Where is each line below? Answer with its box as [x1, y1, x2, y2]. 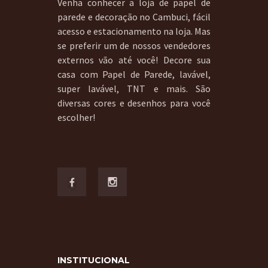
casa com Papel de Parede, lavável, [57, 68, 211, 81]
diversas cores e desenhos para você [57, 97, 211, 109]
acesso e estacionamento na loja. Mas [57, 25, 211, 38]
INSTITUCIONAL [57, 255, 130, 266]
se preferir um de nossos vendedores [57, 39, 211, 52]
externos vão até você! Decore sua [57, 54, 211, 66]
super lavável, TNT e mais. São [57, 83, 211, 95]
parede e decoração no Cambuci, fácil [57, 11, 211, 23]
